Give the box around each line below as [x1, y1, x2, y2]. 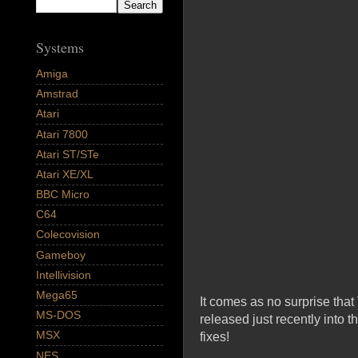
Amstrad [36, 87, 78, 101]
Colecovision [36, 228, 100, 241]
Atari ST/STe [36, 147, 99, 161]
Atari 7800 [36, 127, 88, 141]
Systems [36, 38, 84, 58]
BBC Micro [36, 188, 89, 201]
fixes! [200, 329, 229, 344]
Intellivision [36, 268, 91, 281]
